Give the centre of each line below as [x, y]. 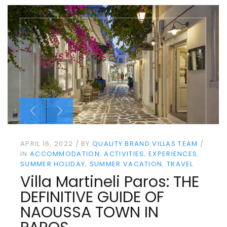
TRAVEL [180, 164]
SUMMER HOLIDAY [53, 164]
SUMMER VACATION [126, 164]
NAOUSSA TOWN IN [89, 212]
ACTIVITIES [124, 154]
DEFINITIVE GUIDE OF [92, 197]
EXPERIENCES [173, 154]
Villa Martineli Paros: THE [110, 182]
